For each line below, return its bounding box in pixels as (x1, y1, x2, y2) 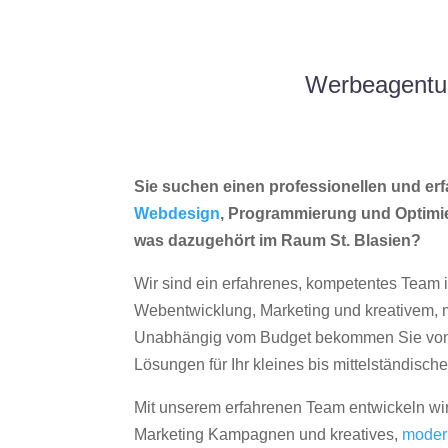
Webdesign (134, 205, 221, 223)
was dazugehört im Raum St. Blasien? (134, 232, 422, 250)
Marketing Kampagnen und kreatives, (134, 426, 403, 444)
